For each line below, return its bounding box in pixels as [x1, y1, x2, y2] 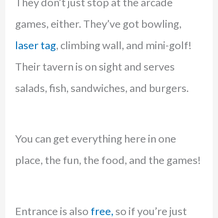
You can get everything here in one [15, 132, 176, 145]
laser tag [15, 38, 56, 52]
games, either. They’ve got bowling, [15, 17, 182, 31]
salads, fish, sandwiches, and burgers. [15, 81, 189, 95]
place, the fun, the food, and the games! [15, 153, 201, 167]
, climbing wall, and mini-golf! [55, 38, 192, 52]
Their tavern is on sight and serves [15, 60, 175, 73]
